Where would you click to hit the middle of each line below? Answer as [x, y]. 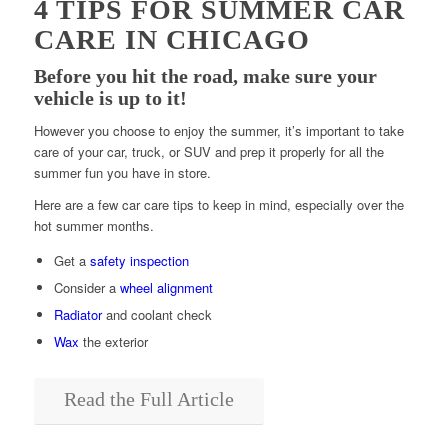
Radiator [77, 314]
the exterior [113, 341]
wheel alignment [166, 287]
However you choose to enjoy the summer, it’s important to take [218, 130]
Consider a [86, 287]
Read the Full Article [148, 398]
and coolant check [156, 314]
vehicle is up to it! [110, 97]
